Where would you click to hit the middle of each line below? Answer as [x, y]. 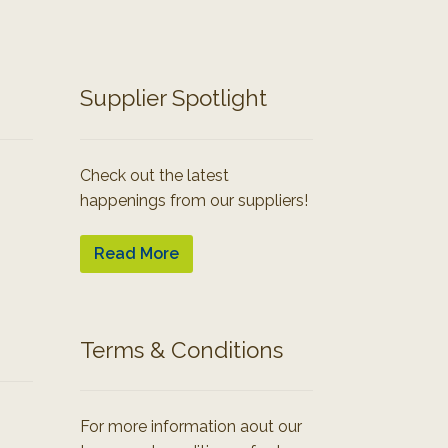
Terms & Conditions [181, 349]
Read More [136, 254]
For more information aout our [190, 427]
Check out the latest [154, 175]
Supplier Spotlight [173, 98]
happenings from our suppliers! [193, 200]
